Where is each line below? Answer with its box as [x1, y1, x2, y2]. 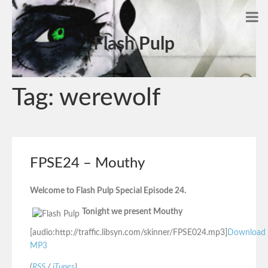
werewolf [59, 86, 160, 110]
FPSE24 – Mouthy [30, 156, 145, 170]
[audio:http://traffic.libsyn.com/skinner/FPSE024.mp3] [30, 229, 227, 237]
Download [227, 229, 266, 237]
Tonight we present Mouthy [82, 208, 182, 217]
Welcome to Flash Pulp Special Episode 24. [30, 187, 186, 196]
